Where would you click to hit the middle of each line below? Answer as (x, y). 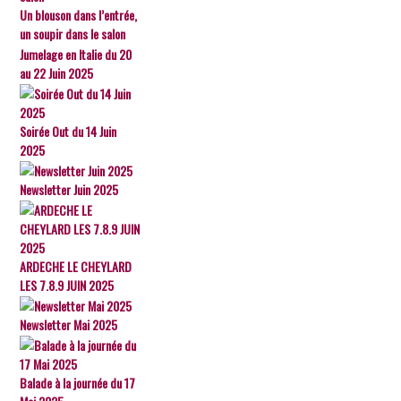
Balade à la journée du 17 (78, 383)
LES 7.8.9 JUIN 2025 (67, 285)
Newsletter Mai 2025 (69, 324)
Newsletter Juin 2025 (69, 189)
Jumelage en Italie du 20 (76, 54)
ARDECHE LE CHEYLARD (76, 266)
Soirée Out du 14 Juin (68, 131)
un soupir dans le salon (73, 34)
